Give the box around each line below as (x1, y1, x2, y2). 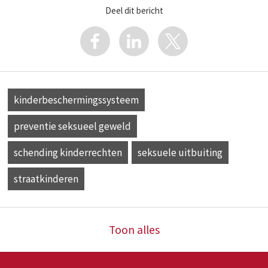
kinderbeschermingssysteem (14, 93, 139, 107)
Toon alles (108, 223, 160, 237)
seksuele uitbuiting (138, 146, 223, 160)
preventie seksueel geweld (14, 120, 131, 133)
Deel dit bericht (105, 4, 163, 16)
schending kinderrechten (14, 146, 122, 160)
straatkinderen (14, 172, 78, 186)
